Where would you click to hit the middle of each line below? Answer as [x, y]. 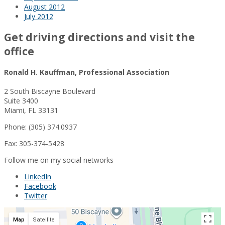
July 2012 [39, 17]
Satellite [44, 219]
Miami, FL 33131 [31, 110]
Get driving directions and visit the [99, 37]
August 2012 [44, 7]
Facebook [40, 186]
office [19, 51]
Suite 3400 [21, 100]
